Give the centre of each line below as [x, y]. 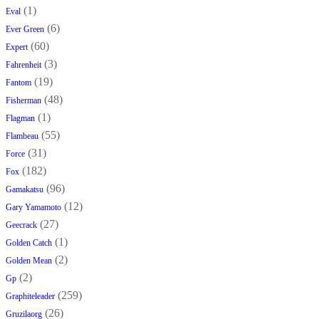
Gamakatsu [25, 190]
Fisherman [23, 101]
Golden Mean [29, 261]
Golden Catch [29, 243]
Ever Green [25, 30]
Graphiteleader [30, 297]
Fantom [19, 83]
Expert [17, 47]
